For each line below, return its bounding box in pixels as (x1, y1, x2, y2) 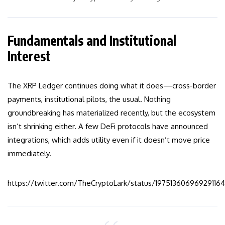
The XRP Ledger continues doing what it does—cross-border (8, 81, 216, 91)
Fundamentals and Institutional (8, 32, 176, 49)
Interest (8, 48, 51, 65)
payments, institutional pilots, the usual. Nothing (8, 94, 171, 104)
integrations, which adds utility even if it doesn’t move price (8, 135, 210, 145)
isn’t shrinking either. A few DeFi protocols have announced (8, 122, 208, 132)
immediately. (8, 149, 51, 159)
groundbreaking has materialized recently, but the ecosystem (8, 108, 215, 118)
